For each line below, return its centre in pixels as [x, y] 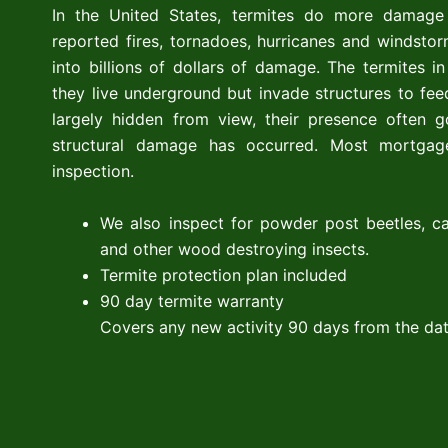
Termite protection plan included [224, 274]
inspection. [93, 170]
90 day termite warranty [192, 300]
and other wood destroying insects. [235, 248]
